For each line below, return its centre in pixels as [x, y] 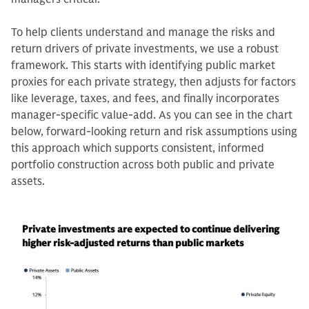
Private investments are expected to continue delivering [151, 229]
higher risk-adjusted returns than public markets [133, 243]
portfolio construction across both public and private [143, 165]
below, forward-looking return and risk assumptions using [154, 131]
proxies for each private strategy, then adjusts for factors [153, 82]
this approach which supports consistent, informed [138, 148]
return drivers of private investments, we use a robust [145, 49]
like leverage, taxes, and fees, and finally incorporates [145, 98]
